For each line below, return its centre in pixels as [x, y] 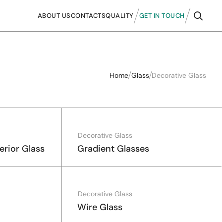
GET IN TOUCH [162, 15]
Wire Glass [100, 207]
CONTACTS [88, 15]
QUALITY [120, 15]
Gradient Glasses [113, 149]
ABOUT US [54, 15]
